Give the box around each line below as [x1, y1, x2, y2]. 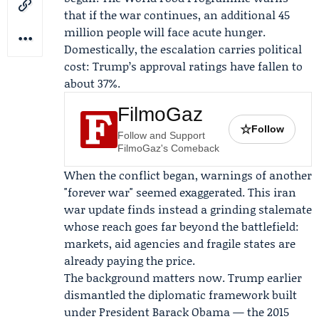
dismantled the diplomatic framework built [64, 286, 297, 303]
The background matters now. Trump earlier [64, 269, 302, 286]
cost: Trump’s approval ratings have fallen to [64, 58, 303, 74]
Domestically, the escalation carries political [64, 41, 302, 57]
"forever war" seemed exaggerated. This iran [64, 184, 296, 200]
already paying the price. [64, 252, 195, 268]
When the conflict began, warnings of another [64, 167, 312, 183]
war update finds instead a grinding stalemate [64, 201, 312, 217]
